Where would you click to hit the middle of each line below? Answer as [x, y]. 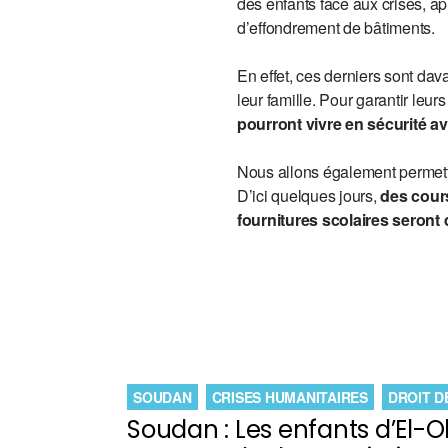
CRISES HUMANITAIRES [289, 397]
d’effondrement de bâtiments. [337, 27]
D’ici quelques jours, [308, 195]
